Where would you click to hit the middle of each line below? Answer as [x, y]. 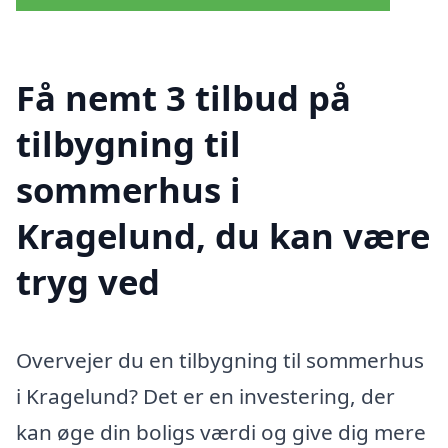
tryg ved [88, 282]
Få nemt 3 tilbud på [183, 98]
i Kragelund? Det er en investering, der [205, 396]
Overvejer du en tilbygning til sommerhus [220, 360]
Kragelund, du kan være [223, 236]
